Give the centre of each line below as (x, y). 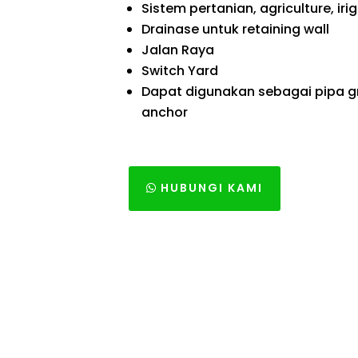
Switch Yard (180, 70)
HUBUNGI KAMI (212, 188)
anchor (165, 112)
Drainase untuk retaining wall (236, 29)
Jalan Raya (178, 50)
